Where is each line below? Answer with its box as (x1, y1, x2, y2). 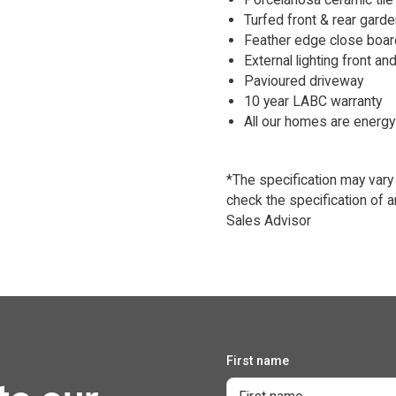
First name (225, 353, 289, 368)
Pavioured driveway (243, 72, 363, 90)
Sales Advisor (225, 212, 311, 230)
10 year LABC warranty (243, 93, 382, 110)
